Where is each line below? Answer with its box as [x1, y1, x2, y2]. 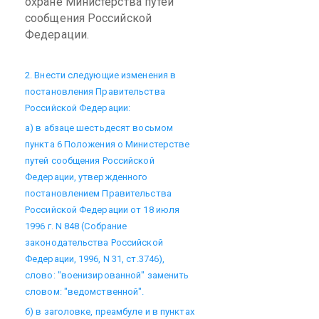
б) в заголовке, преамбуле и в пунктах [25, 306, 194, 317]
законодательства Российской [25, 237, 163, 248]
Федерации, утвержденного [25, 172, 148, 182]
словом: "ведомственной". [25, 286, 145, 297]
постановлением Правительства [25, 188, 172, 199]
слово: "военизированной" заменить [25, 270, 189, 281]
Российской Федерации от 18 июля [25, 204, 180, 215]
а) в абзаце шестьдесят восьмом [25, 122, 173, 133]
